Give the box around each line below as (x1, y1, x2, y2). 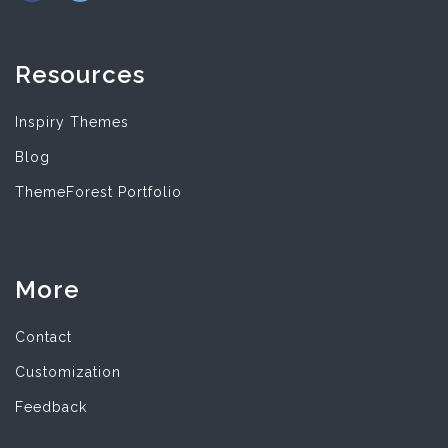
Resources (15, 60, 145, 89)
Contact (15, 329, 72, 345)
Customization (15, 364, 121, 380)
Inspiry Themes (15, 114, 129, 130)
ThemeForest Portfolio (15, 184, 182, 200)
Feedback (15, 399, 87, 415)
